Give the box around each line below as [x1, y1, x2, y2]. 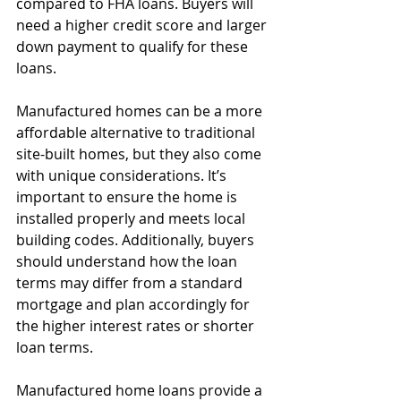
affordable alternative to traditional [16, 122, 259, 142]
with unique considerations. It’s [16, 165, 230, 185]
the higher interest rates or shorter [16, 315, 258, 336]
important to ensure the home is [16, 186, 241, 207]
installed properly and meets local [16, 208, 249, 228]
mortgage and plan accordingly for [16, 294, 253, 314]
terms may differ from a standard [16, 272, 246, 293]
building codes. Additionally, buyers [16, 229, 258, 250]
